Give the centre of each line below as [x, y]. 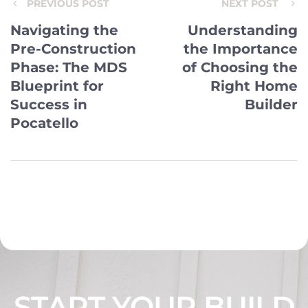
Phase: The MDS [69, 67]
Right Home [254, 86]
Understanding [243, 30]
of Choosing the [240, 67]
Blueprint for [57, 86]
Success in [49, 104]
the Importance [241, 48]
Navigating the [64, 30]
